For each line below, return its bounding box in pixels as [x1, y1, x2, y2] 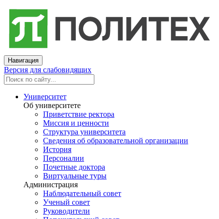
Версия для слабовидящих [4, 65, 91, 74]
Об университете [23, 101, 81, 109]
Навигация [8, 56, 39, 64]
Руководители [43, 206, 90, 215]
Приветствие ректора [43, 109, 114, 118]
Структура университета [43, 127, 126, 136]
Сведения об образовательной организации [43, 136, 188, 145]
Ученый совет [43, 197, 90, 206]
